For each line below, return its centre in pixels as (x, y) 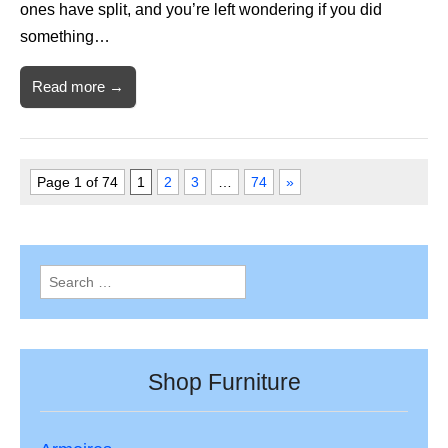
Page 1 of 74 (77, 182)
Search (61, 276)
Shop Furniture (224, 382)
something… (65, 37)
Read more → (78, 87)
